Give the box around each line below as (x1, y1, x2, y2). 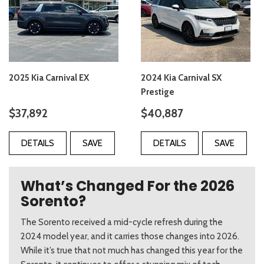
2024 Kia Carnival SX (141, 72, 222, 84)
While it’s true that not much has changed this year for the (21, 245, 243, 256)
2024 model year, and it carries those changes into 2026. (21, 231, 239, 242)
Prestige (141, 87, 174, 98)
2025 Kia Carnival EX (9, 72, 89, 84)
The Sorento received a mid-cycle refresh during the (21, 217, 223, 228)
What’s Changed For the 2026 (21, 176, 235, 196)
